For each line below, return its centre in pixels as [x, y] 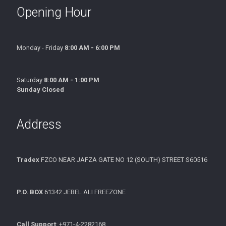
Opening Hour [54, 12]
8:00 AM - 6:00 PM [92, 47]
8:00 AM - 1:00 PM [72, 80]
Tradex [29, 159]
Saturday [30, 80]
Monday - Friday [41, 47]
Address [39, 124]
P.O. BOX [30, 192]
